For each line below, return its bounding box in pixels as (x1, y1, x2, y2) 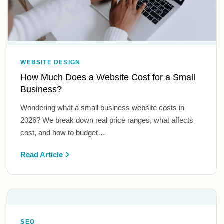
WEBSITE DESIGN (20, 58, 81, 66)
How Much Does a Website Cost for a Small (20, 72, 196, 82)
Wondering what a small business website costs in (20, 103, 185, 112)
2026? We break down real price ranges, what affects (20, 115, 194, 124)
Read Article (20, 150, 65, 159)
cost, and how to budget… (20, 128, 106, 137)
